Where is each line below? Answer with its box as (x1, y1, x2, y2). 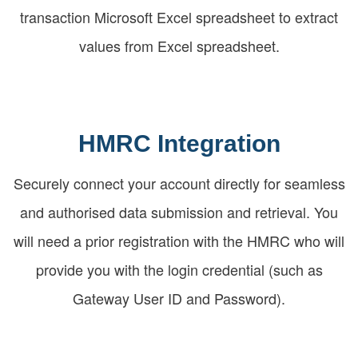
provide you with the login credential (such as (35, 258, 323, 280)
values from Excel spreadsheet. (78, 34, 280, 56)
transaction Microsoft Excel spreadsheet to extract (20, 6, 338, 27)
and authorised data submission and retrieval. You (20, 201, 338, 222)
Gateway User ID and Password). (73, 287, 285, 308)
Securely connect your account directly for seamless (13, 172, 345, 193)
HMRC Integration (78, 129, 280, 157)
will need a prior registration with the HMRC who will (14, 229, 344, 251)
